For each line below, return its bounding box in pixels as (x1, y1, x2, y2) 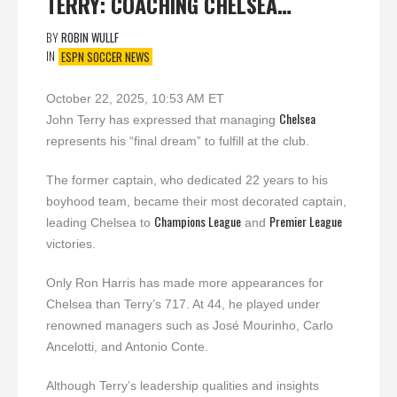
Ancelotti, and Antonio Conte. (46, 339, 208, 354)
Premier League (269, 211, 342, 230)
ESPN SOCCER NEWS (61, 47, 150, 66)
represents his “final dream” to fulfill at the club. (46, 133, 309, 148)
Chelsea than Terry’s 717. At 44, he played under (46, 296, 320, 311)
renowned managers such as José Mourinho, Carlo (46, 317, 333, 332)
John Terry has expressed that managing (46, 112, 279, 127)
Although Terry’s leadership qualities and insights (46, 378, 319, 393)
